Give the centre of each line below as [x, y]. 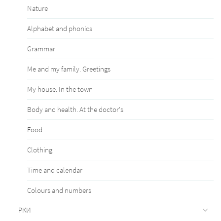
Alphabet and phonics [60, 28]
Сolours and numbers [59, 190]
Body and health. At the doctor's [75, 109]
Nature [37, 8]
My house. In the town [60, 89]
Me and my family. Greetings [69, 69]
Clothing [40, 149]
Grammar [41, 48]
